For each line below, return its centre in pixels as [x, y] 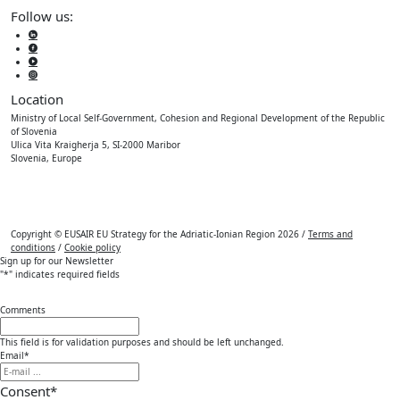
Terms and [330, 234]
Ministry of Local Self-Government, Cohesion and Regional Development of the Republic [198, 118]
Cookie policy [92, 248]
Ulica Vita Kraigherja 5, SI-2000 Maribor [96, 145]
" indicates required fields [64, 275]
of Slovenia [34, 132]
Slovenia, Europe [46, 158]
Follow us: [42, 17]
